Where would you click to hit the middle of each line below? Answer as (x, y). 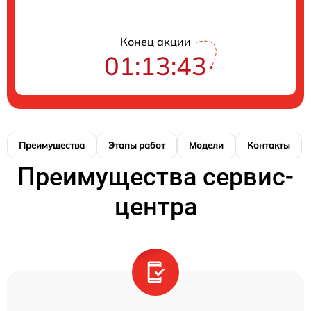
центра (155, 207)
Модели (206, 145)
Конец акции (155, 42)
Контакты (269, 145)
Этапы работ (137, 145)
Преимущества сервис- (155, 177)
